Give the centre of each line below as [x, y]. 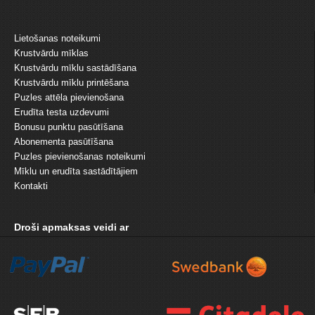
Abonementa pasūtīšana [64, 141]
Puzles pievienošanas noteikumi [80, 156]
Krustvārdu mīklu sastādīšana [75, 67]
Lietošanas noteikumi [57, 38]
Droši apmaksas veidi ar [71, 227]
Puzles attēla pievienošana [69, 97]
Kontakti [31, 186]
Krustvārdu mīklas [51, 53]
